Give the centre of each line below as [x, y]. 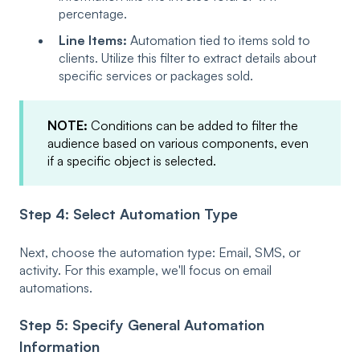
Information [59, 347]
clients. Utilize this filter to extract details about [188, 58]
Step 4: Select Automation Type [129, 214]
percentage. [93, 13]
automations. [56, 287]
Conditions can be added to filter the [194, 126]
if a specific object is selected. [132, 161]
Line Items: [93, 41]
